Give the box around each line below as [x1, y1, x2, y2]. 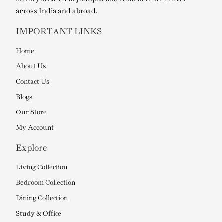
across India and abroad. [16, 8, 99, 15]
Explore [16, 144, 47, 153]
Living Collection [16, 165, 68, 171]
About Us [16, 63, 46, 70]
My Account [16, 125, 54, 132]
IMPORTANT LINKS [16, 28, 102, 36]
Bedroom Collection [16, 180, 76, 187]
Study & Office [16, 211, 62, 218]
